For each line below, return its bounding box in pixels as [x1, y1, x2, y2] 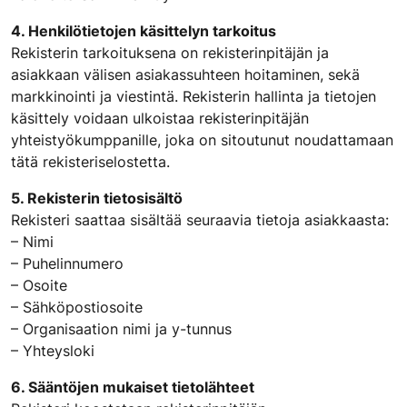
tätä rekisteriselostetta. [11, 153, 170, 171]
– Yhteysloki [11, 342, 94, 360]
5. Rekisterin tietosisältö [11, 189, 183, 207]
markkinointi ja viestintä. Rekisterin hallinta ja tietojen [11, 87, 376, 105]
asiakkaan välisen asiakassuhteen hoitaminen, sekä [11, 65, 360, 84]
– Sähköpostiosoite [11, 298, 143, 316]
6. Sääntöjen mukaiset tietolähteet [11, 378, 254, 396]
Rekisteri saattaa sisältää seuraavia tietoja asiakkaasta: [11, 211, 389, 229]
